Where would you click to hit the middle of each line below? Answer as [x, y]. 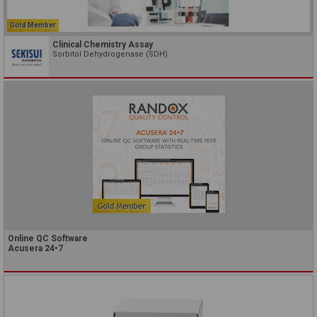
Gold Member [33, 25]
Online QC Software [48, 239]
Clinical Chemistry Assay [103, 45]
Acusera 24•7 [35, 249]
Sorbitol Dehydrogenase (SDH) [110, 54]
